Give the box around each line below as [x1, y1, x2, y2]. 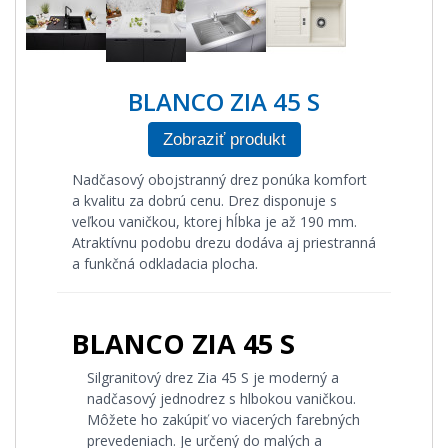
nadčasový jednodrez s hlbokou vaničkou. [87, 389, 356, 408]
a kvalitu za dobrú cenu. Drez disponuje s [72, 191, 337, 210]
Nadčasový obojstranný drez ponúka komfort [72, 170, 367, 189]
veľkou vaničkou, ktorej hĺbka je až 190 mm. [72, 212, 357, 231]
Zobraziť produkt [162, 130, 286, 149]
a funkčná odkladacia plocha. [72, 254, 258, 273]
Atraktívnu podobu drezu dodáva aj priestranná [72, 233, 376, 252]
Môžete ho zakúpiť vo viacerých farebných [87, 410, 360, 429]
